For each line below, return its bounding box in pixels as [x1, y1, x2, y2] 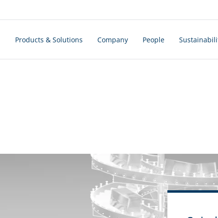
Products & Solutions [15, 35, 83, 44]
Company [97, 35, 128, 44]
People [142, 35, 164, 44]
